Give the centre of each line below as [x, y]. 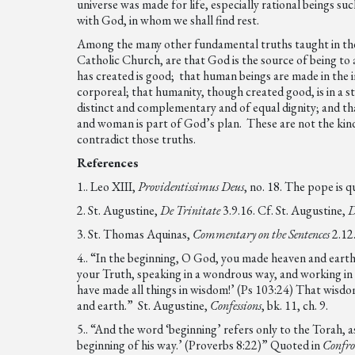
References [108, 163]
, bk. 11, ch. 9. [295, 305]
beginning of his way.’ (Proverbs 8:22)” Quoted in [200, 345]
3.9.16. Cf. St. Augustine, [284, 210]
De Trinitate [191, 210]
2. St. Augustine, [119, 210]
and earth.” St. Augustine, [144, 305]
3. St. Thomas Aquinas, [135, 234]
